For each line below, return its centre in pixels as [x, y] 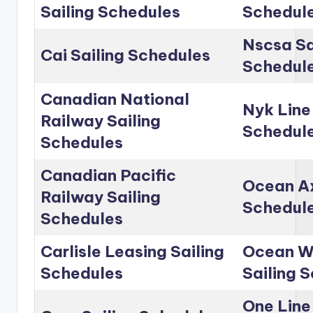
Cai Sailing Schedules [125, 56]
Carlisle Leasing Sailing [132, 252]
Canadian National [115, 100]
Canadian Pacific [108, 176]
